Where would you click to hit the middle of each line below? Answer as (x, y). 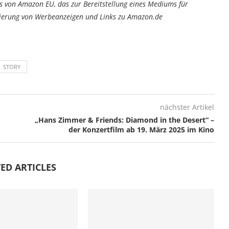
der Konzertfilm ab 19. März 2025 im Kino (141, 130)
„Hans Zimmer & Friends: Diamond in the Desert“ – (124, 120)
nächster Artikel (187, 107)
